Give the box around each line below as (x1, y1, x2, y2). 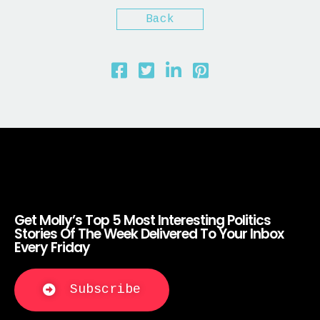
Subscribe (70, 281, 141, 296)
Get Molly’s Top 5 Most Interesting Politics (14, 210, 271, 230)
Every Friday (14, 237, 90, 257)
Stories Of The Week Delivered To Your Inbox (14, 224, 284, 244)
